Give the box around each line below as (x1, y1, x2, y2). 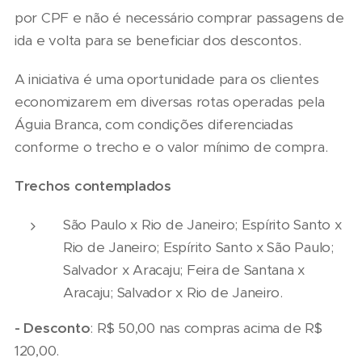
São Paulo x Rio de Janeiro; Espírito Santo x (63, 216, 342, 234)
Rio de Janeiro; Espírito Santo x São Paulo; (63, 238, 334, 257)
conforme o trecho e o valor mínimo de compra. (15, 138, 328, 157)
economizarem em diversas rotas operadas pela (15, 93, 325, 112)
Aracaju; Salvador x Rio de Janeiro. (63, 284, 283, 302)
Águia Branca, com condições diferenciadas (15, 116, 293, 134)
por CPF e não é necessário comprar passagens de (15, 9, 344, 27)
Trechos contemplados (15, 177, 171, 196)
